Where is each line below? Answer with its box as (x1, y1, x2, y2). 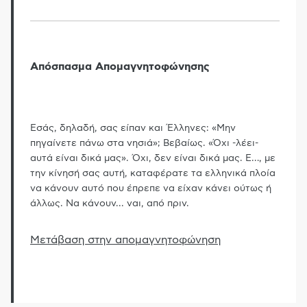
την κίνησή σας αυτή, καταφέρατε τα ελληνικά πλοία (30, 168, 275, 178)
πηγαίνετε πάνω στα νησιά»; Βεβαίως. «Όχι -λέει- (30, 138, 258, 148)
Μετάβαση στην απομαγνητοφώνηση (30, 234, 221, 245)
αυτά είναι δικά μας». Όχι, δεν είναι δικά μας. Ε (30, 153, 251, 163)
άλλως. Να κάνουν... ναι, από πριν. (30, 198, 189, 208)
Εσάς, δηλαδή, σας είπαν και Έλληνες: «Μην (30, 123, 236, 133)
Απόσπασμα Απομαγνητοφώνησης (30, 60, 210, 72)
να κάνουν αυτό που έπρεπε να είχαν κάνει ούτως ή (30, 183, 271, 193)
